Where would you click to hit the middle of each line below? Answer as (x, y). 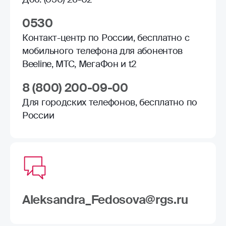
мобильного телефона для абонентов (103, 51)
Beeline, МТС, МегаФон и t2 (80, 64)
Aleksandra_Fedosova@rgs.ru (105, 199)
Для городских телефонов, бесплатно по (110, 102)
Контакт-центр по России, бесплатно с (106, 38)
